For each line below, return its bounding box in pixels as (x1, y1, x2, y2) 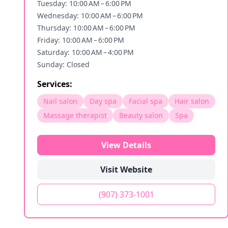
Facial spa (129, 96, 162, 106)
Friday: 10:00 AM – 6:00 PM (37, 35, 124, 45)
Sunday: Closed (37, 60, 90, 69)
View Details (101, 139, 151, 151)
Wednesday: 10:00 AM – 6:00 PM (37, 11, 143, 20)
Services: (37, 78, 72, 90)
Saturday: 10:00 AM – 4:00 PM (37, 47, 134, 57)
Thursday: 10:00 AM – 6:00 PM (37, 23, 135, 33)
